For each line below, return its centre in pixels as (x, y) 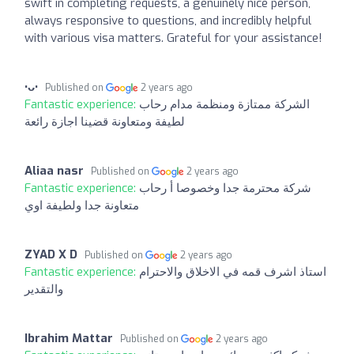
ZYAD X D (51, 254)
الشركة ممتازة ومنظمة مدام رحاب (224, 104)
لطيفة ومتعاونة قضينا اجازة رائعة (105, 121)
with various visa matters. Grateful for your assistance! (173, 38)
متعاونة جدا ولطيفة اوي (82, 205)
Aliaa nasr (54, 170)
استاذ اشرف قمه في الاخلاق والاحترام (233, 271)
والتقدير (44, 289)
